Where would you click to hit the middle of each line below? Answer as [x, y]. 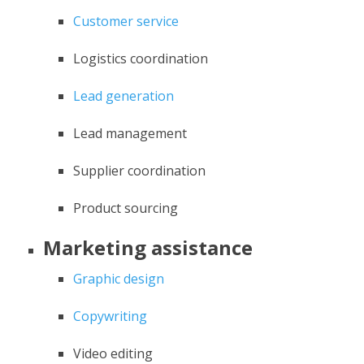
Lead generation [124, 95]
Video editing [113, 353]
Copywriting [110, 316]
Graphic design [119, 278]
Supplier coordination [140, 170]
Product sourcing [126, 208]
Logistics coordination [141, 58]
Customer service [126, 21]
